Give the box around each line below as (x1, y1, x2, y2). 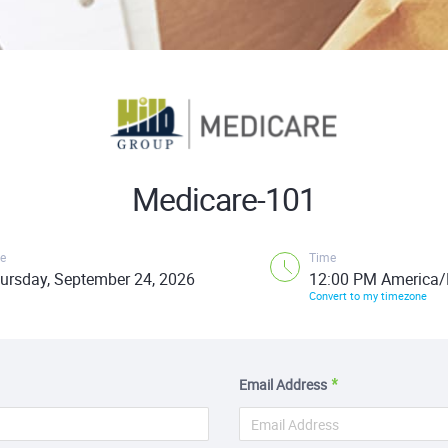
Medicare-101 (132, 177, 316, 220)
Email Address (239, 375, 327, 394)
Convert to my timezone (308, 288, 427, 303)
